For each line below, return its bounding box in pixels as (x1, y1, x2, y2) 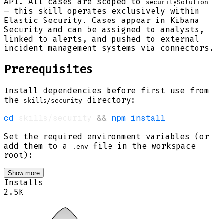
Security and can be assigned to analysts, (4, 24, 204, 34)
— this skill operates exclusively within (4, 6, 199, 16)
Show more (8, 169, 40, 176)
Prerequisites (4, 62, 93, 76)
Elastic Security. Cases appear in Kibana (4, 15, 199, 25)
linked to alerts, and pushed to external (4, 34, 199, 44)
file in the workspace (88, 141, 196, 151)
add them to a (4, 141, 72, 151)
